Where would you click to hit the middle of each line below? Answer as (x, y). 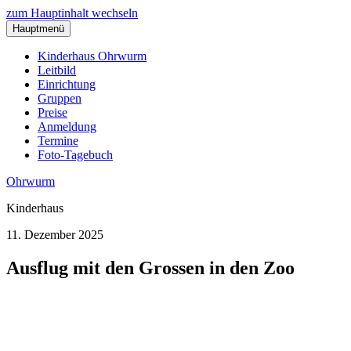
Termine (58, 141)
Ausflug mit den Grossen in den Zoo (150, 268)
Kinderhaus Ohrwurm (92, 56)
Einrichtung (67, 84)
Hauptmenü (38, 29)
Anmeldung (67, 127)
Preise (52, 112)
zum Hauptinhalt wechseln (72, 13)
